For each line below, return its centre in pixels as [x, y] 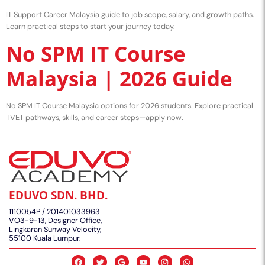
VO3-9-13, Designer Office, [55, 221]
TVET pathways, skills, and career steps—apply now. [95, 118]
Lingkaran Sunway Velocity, [55, 230]
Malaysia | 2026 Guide [119, 78]
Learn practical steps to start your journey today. [91, 26]
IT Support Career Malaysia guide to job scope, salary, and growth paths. [130, 14]
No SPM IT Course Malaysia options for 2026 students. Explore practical [130, 106]
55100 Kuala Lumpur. [45, 238]
